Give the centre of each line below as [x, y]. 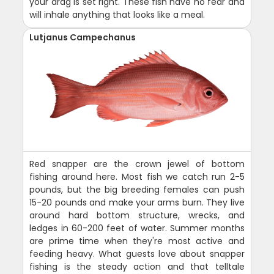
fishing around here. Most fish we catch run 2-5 [137, 176]
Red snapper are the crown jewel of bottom [137, 164]
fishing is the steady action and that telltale [137, 266]
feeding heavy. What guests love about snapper [137, 254]
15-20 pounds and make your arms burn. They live [137, 202]
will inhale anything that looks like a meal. [117, 14]
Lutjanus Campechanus [83, 37]
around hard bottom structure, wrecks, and [137, 215]
